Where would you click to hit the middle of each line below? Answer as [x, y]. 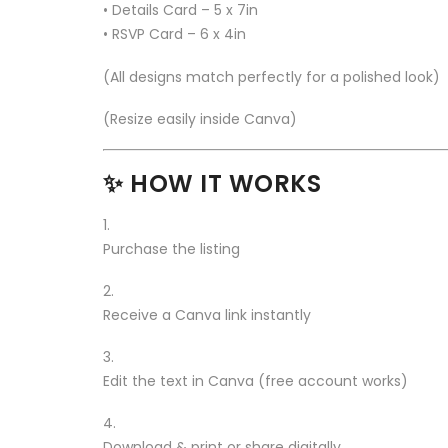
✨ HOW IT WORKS [212, 183]
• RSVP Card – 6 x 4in [174, 34]
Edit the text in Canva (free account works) [255, 380]
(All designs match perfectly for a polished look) [271, 76]
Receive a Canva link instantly [207, 314]
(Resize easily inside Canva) [200, 118]
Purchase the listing [171, 248]
